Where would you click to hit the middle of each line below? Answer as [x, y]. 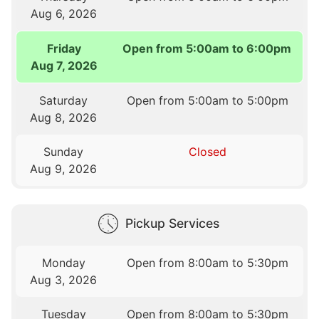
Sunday [64, 152]
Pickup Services [172, 223]
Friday [64, 49]
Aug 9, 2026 [64, 169]
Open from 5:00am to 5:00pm [207, 101]
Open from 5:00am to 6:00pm [207, 49]
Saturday [64, 101]
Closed [207, 152]
